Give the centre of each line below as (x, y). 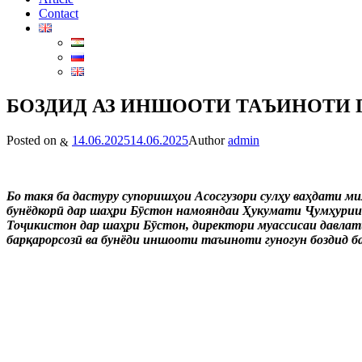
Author (206, 141)
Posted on (32, 141)
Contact (59, 14)
